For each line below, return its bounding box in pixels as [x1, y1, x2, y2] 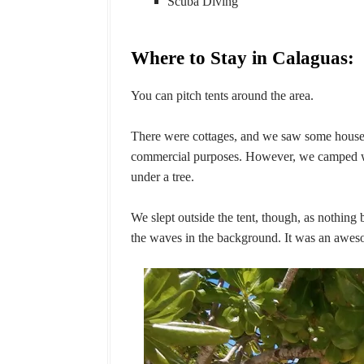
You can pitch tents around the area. [131, 89, 314, 102]
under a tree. [131, 170, 194, 184]
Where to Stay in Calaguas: [131, 48, 354, 68]
